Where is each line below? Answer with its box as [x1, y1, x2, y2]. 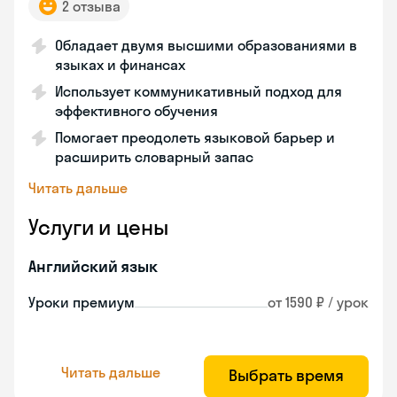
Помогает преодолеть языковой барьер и [55, 128, 335, 146]
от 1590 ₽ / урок [268, 293, 369, 311]
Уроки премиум [28, 293, 135, 311]
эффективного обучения [55, 102, 218, 120]
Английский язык [28, 256, 158, 276]
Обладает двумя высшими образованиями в [55, 36, 357, 54]
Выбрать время [229, 365, 344, 385]
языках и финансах [55, 56, 185, 74]
